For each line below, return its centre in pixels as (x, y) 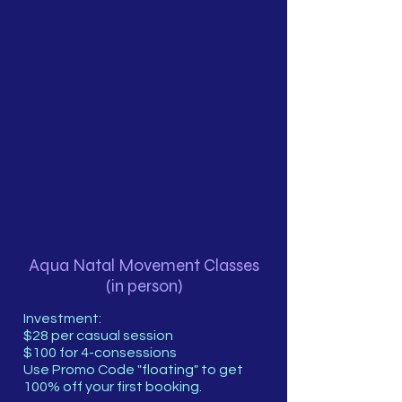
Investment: (62, 318)
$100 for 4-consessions (100, 352)
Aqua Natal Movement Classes (144, 265)
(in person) (144, 285)
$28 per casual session (98, 335)
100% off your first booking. (113, 386)
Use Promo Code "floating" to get (133, 369)
